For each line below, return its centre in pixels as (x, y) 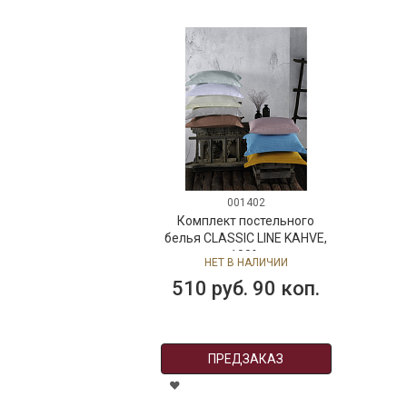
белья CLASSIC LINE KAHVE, (246, 238)
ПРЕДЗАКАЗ (246, 359)
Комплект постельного (246, 221)
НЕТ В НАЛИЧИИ (246, 263)
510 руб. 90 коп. (246, 288)
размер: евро (246, 273)
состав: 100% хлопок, (246, 255)
